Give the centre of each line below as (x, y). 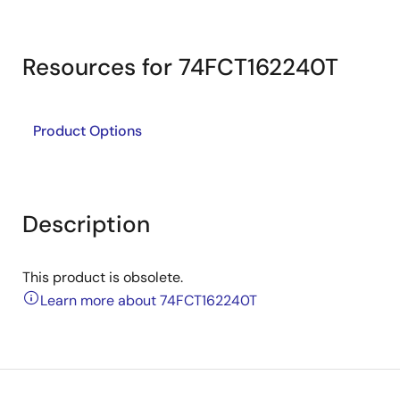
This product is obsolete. (103, 277)
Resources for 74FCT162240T (180, 67)
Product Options (87, 131)
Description (86, 224)
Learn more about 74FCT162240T (149, 300)
